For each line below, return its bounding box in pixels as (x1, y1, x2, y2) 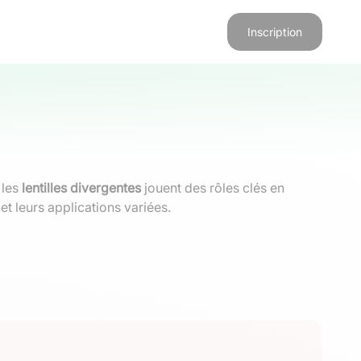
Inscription (247, 25, 302, 39)
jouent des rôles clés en (141, 180, 284, 196)
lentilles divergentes (22, 180, 141, 196)
